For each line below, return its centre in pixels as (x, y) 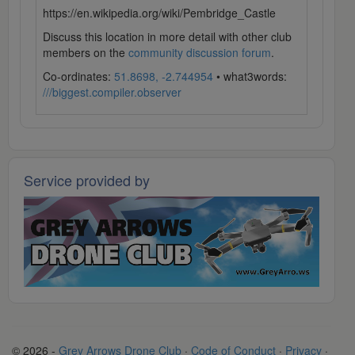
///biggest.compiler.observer (112, 92)
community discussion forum (200, 53)
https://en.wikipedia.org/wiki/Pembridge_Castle (159, 13)
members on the (86, 53)
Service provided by (87, 180)
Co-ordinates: (78, 76)
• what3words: (250, 76)
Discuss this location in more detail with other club (167, 37)
